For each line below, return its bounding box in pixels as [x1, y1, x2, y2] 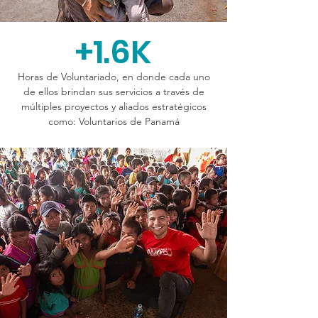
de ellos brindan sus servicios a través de [23, 85, 204, 98]
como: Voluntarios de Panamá [48, 115, 180, 128]
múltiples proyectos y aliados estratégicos [21, 100, 207, 113]
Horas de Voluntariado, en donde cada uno [17, 70, 210, 83]
